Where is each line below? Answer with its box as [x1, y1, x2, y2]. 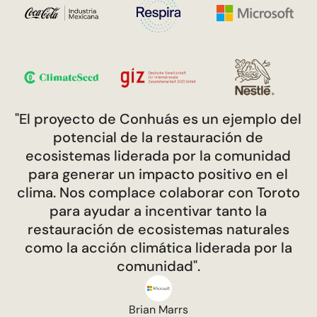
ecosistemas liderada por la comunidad [25, 146, 292, 165]
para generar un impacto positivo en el [28, 164, 289, 183]
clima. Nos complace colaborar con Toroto [16, 183, 300, 202]
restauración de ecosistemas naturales [27, 219, 289, 238]
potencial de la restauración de [53, 127, 264, 146]
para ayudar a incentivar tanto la [50, 201, 267, 220]
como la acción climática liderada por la [24, 238, 292, 257]
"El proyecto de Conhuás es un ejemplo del [15, 109, 302, 128]
